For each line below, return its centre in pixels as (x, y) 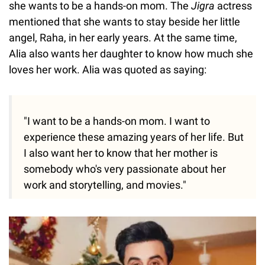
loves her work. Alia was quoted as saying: (108, 69)
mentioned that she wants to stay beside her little (125, 21)
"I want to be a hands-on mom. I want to (117, 121)
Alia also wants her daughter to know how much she (131, 53)
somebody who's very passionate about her (125, 169)
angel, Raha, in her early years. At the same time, (123, 37)
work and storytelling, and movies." (105, 185)
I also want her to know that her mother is (121, 153)
